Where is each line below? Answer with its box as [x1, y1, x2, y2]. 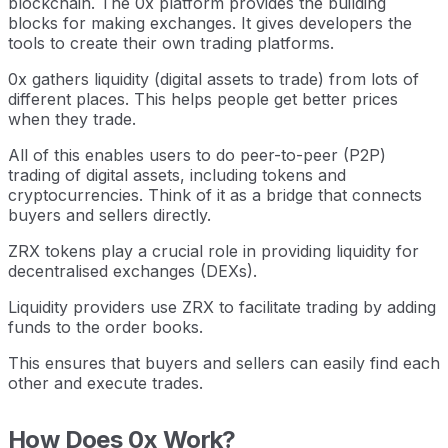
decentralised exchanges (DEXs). [8, 260, 257, 281]
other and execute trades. [8, 372, 203, 393]
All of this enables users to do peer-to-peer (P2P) [8, 144, 386, 165]
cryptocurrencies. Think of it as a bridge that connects [8, 184, 422, 205]
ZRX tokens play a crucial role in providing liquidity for [8, 240, 419, 261]
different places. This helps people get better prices [8, 88, 398, 109]
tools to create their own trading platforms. [8, 32, 334, 53]
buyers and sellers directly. [8, 204, 211, 225]
